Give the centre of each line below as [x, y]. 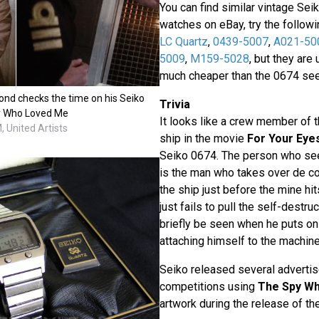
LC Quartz [183, 41]
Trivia [174, 104]
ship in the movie [203, 138]
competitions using [208, 286]
